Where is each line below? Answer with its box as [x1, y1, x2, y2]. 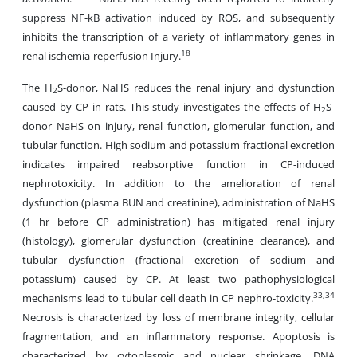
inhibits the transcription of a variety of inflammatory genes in [22, 29, 335, 44]
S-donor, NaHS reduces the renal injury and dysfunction [57, 80, 335, 95]
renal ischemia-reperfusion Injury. [22, 49, 181, 63]
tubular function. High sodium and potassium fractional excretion [22, 138, 335, 152]
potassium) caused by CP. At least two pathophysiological [22, 272, 335, 286]
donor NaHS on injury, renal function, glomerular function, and [22, 119, 335, 133]
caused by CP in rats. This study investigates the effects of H [22, 100, 321, 114]
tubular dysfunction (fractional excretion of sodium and [22, 253, 335, 267]
